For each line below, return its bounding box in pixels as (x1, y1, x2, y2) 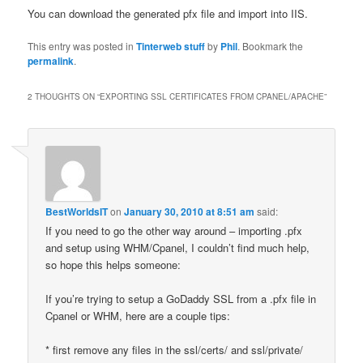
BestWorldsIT (45, 203, 109, 219)
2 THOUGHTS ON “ (28, 90, 100, 102)
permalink (28, 53, 75, 69)
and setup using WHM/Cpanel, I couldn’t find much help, (45, 239, 310, 255)
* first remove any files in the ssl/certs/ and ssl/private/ (45, 341, 304, 357)
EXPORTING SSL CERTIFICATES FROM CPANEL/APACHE (100, 90, 325, 102)
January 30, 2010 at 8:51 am (124, 203, 255, 219)
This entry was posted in (28, 39, 137, 53)
